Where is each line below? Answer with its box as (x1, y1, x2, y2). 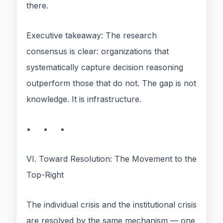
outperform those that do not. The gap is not (26, 78, 196, 89)
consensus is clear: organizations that (26, 46, 169, 57)
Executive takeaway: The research (26, 30, 157, 41)
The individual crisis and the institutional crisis (26, 200, 197, 210)
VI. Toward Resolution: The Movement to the (26, 154, 197, 164)
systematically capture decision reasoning (26, 62, 183, 73)
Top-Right (26, 170, 64, 180)
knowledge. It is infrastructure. (26, 94, 141, 105)
